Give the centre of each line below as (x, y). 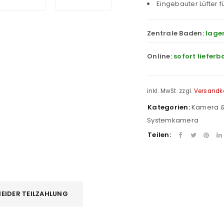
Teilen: (159, 134)
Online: (160, 56)
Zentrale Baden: (176, 33)
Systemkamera (173, 120)
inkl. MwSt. (162, 91)
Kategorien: (169, 107)
